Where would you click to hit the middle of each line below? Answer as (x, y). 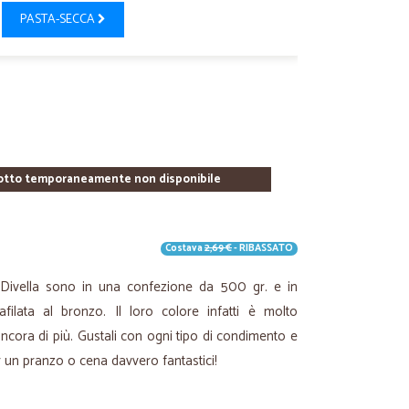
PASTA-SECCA (58, 20)
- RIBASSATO (262, 248)
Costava (185, 248)
